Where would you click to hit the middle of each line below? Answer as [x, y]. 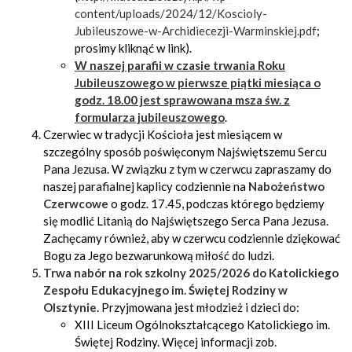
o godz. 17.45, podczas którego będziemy [218, 203]
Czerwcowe [77, 203]
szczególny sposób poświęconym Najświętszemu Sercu [185, 152]
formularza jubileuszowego [150, 117]
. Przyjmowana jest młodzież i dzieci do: [198, 307]
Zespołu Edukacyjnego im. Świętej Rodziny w [165, 290]
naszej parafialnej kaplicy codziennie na [146, 186]
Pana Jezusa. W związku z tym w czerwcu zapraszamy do [187, 169]
